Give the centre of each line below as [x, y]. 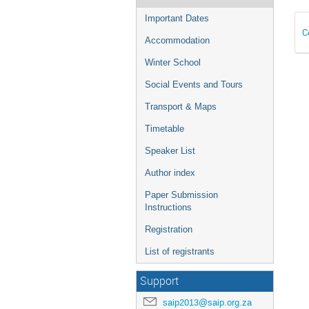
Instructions [168, 207]
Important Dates [177, 18]
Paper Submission [181, 195]
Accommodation [177, 40]
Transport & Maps [181, 107]
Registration [169, 229]
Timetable [165, 129]
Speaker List [170, 151]
